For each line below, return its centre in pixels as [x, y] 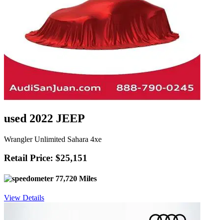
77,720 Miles [75, 178]
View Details [24, 197]
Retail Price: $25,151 [46, 158]
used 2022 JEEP [44, 118]
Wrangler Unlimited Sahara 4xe [53, 139]
